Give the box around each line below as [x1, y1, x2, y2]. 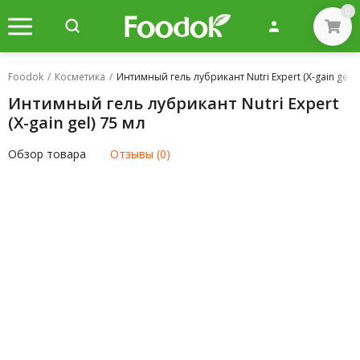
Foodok [8, 70, 43, 84]
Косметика [55, 70, 105, 84]
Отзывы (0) [110, 146, 170, 162]
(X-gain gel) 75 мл [8, 112, 145, 133]
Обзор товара [8, 146, 86, 162]
